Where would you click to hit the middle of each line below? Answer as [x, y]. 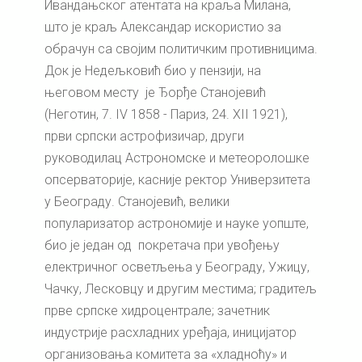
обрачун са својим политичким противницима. [181, 49]
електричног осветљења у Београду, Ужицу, [177, 267]
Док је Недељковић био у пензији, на [153, 71]
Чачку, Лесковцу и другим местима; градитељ [181, 289]
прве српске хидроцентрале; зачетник [157, 311]
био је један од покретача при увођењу [162, 246]
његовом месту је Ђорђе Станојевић [155, 93]
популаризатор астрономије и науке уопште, [177, 224]
